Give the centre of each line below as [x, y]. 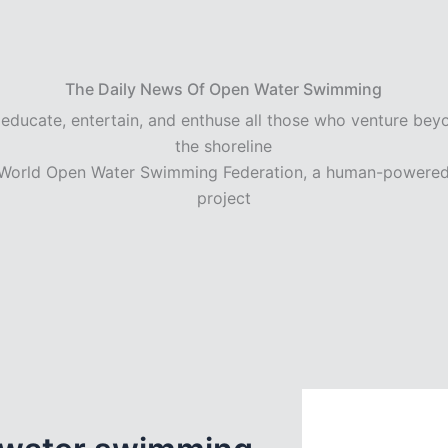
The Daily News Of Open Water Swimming [224, 88]
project [223, 197]
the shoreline [224, 145]
